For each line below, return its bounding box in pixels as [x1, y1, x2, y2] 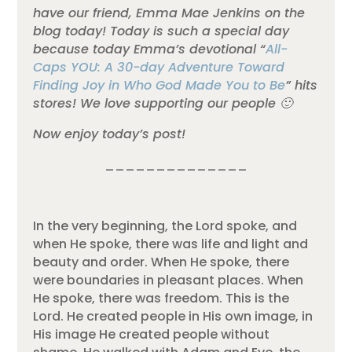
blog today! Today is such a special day [33, 21, 290, 40]
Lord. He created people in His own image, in [33, 306, 313, 325]
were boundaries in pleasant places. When [33, 270, 304, 289]
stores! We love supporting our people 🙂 [33, 93, 297, 112]
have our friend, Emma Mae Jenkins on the [33, 3, 306, 22]
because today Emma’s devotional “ [33, 39, 266, 58]
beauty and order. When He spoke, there [33, 252, 290, 271]
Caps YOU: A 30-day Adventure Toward [33, 57, 285, 76]
